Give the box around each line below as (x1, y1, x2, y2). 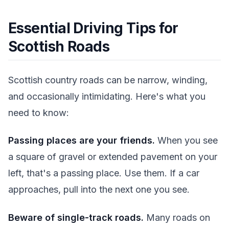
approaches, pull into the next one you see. (8, 184, 190, 195)
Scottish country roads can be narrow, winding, (8, 74, 208, 85)
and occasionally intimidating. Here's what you (8, 90, 205, 102)
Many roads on (144, 212, 210, 223)
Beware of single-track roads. (8, 212, 144, 223)
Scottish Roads (8, 37, 110, 55)
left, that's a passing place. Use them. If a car (8, 168, 199, 179)
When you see (155, 135, 218, 146)
